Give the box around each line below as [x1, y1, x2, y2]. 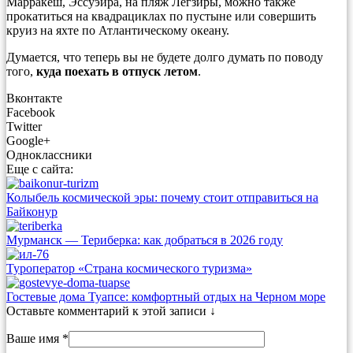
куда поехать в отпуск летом [36, 64, 198, 78]
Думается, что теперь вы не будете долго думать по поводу [6, 50, 323, 64]
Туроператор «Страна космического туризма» [6, 261, 252, 275]
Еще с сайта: [6, 162, 73, 176]
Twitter [6, 119, 42, 133]
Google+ [6, 133, 50, 147]
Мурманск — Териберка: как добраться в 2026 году [6, 232, 283, 247]
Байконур [6, 204, 58, 218]
